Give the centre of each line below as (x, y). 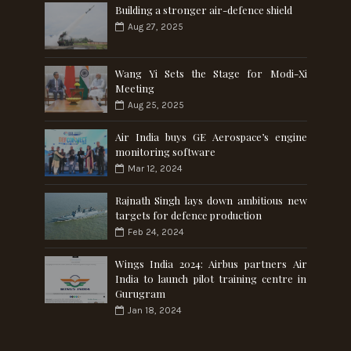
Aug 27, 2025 (155, 26)
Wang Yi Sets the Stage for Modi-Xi (211, 73)
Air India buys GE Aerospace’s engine (211, 136)
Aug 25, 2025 (156, 105)
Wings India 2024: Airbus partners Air (211, 263)
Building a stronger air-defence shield (203, 9)
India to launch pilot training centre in (211, 278)
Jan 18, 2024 (154, 310)
